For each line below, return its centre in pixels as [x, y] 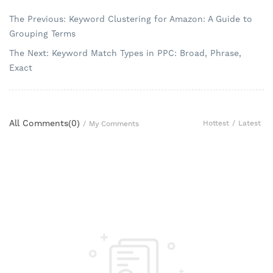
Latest [250, 123]
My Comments [114, 123]
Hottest [216, 123]
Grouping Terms [42, 33]
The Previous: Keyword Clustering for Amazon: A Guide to [131, 19]
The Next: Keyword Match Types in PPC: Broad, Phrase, [125, 53]
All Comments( [40, 123]
